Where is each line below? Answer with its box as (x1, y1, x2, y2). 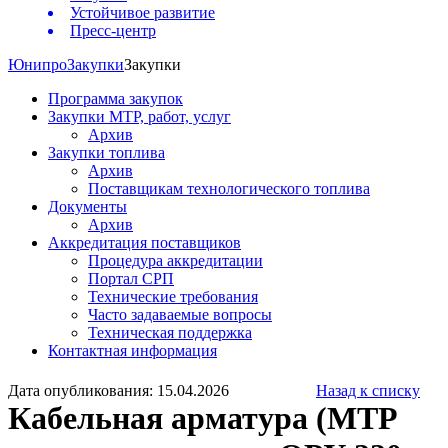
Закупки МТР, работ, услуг (48, 108, 231, 126)
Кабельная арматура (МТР (8, 399, 398, 436)
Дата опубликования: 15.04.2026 (8, 381, 229, 399)
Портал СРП (88, 270, 174, 288)
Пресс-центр (70, 22, 156, 40)
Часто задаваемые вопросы (88, 306, 272, 324)
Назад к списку (316, 381, 420, 399)
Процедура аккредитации (88, 252, 263, 270)
